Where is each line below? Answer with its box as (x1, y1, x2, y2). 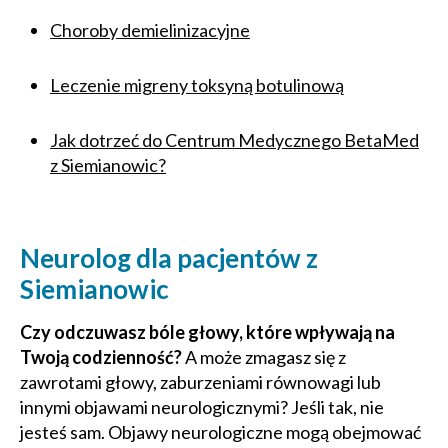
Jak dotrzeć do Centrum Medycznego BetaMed (50, 129, 419, 151)
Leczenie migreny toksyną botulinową (50, 74, 344, 96)
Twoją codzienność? (20, 346, 182, 368)
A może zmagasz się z (182, 346, 346, 368)
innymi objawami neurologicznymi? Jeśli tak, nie (20, 396, 384, 418)
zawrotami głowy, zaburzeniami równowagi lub (20, 371, 381, 393)
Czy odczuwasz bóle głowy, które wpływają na (20, 321, 395, 343)
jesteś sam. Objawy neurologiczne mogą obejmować (20, 421, 421, 443)
